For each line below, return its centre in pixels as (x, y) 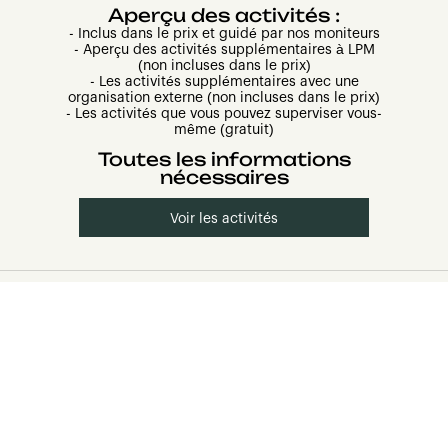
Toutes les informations (224, 159)
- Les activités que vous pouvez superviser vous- (224, 114)
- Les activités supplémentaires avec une (224, 82)
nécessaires (224, 177)
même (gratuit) (224, 130)
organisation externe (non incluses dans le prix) (224, 98)
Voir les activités (223, 219)
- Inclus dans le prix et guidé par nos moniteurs (224, 34)
